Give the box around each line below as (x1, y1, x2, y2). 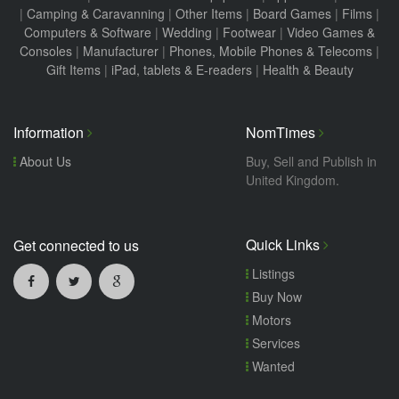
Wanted (248, 357, 296, 376)
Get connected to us (13, 235, 139, 256)
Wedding (162, 23, 212, 42)
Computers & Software (24, 23, 151, 42)
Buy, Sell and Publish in (246, 152, 378, 171)
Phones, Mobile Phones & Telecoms (169, 42, 372, 61)
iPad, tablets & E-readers (110, 61, 252, 79)
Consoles (20, 42, 72, 61)
